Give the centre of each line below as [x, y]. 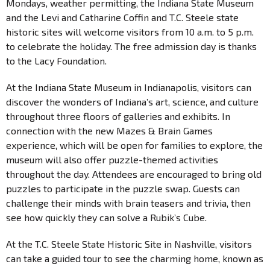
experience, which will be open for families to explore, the [134, 145]
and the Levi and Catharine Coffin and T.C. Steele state [122, 17]
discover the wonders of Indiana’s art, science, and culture [132, 101]
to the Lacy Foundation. [56, 60]
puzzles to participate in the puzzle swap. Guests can [123, 188]
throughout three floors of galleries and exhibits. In [118, 116]
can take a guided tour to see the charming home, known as [135, 258]
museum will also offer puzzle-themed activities [112, 159]
